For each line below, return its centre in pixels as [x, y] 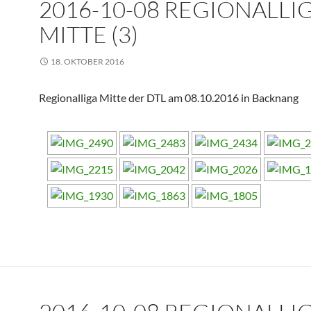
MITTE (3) [89, 34]
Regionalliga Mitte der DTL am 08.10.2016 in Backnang [169, 98]
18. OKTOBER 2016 [87, 61]
